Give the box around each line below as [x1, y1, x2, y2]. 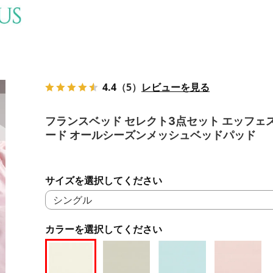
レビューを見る [141, 80, 210, 94]
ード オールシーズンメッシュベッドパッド [45, 128, 256, 141]
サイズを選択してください [45, 174, 162, 186]
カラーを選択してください [45, 222, 162, 235]
